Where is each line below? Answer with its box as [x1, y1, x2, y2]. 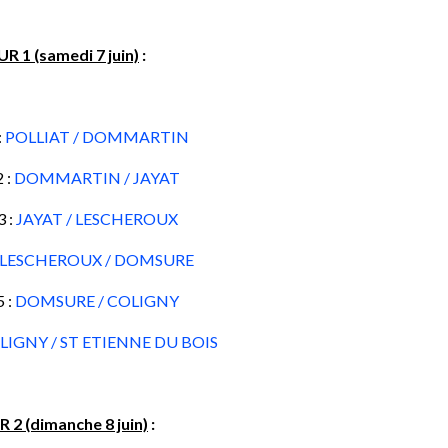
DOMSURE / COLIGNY [14, 291, 179, 310]
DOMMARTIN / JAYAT [13, 168, 180, 187]
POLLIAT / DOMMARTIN [4, 127, 189, 146]
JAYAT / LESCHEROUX [15, 209, 178, 228]
